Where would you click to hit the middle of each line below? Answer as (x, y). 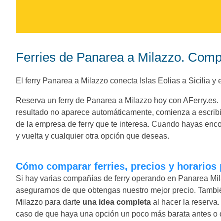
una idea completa (117, 202)
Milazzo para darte (49, 202)
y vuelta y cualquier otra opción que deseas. (92, 136)
